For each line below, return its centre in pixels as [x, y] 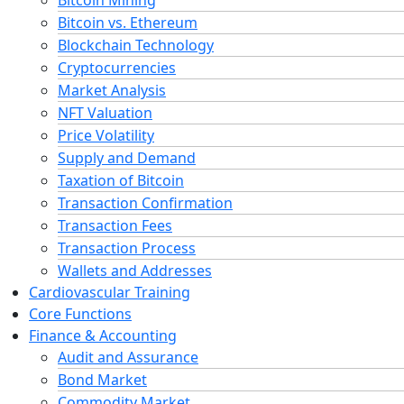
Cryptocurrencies [117, 67]
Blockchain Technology [136, 45]
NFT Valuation [105, 112]
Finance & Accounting [103, 335]
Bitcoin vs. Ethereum [128, 22]
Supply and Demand [127, 157]
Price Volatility [106, 135]
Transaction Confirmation [145, 202]
